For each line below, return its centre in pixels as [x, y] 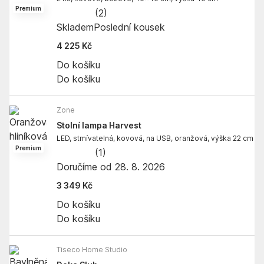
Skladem [75, 27]
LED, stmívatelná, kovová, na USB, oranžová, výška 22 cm [155, 138]
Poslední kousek [129, 27]
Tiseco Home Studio [92, 249]
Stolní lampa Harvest [99, 125]
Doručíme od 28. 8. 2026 [111, 166]
